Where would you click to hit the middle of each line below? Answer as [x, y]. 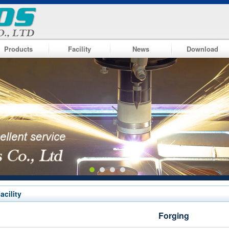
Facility [79, 49]
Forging [174, 215]
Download [202, 49]
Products [18, 49]
